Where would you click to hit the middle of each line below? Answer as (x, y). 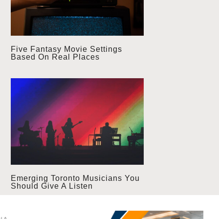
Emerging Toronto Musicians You (75, 178)
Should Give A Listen (52, 186)
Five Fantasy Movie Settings (66, 49)
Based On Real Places (55, 57)
